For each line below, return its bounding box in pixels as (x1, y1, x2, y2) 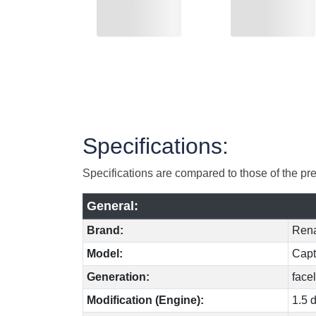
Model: (86, 247, 123, 260)
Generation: (86, 270, 150, 283)
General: (86, 198, 138, 213)
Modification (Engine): (86, 293, 204, 306)
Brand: (86, 224, 123, 236)
